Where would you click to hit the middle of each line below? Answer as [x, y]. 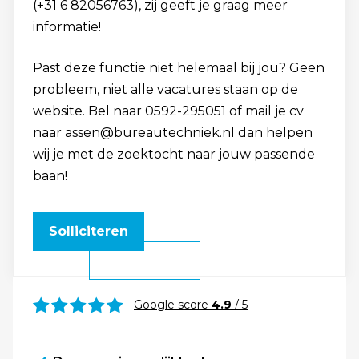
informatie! [67, 27]
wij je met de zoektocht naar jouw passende [174, 154]
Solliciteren [89, 231]
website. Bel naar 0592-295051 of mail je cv [168, 111]
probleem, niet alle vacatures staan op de [165, 89]
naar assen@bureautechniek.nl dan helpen [173, 133]
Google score [173, 305]
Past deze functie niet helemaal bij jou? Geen [179, 68]
